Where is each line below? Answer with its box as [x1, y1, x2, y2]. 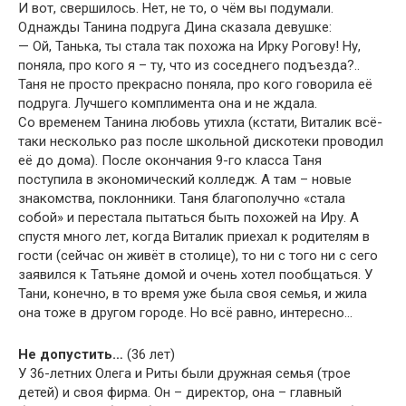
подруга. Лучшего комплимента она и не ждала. [18, 95, 317, 111]
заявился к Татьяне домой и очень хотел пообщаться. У [18, 266, 372, 283]
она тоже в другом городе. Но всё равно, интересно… [18, 304, 353, 321]
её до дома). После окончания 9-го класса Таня [18, 152, 322, 169]
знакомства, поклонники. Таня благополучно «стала [18, 190, 345, 207]
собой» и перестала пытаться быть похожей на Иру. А [18, 209, 359, 226]
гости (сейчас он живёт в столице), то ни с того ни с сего [18, 247, 378, 264]
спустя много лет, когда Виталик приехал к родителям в [18, 228, 370, 245]
